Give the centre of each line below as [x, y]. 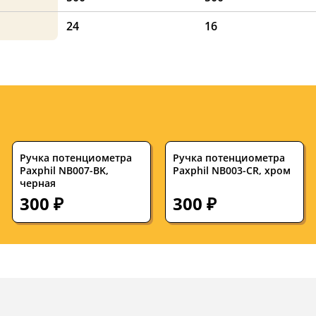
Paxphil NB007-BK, [65, 171]
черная [38, 183]
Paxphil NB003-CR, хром [231, 171]
